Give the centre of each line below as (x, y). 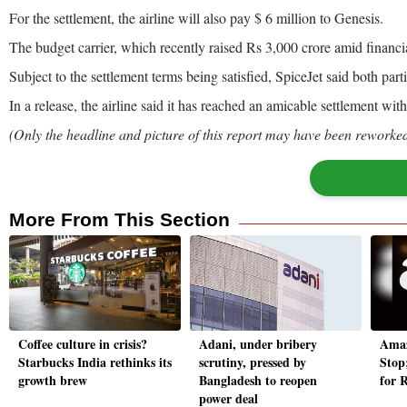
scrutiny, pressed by (253, 362)
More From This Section (119, 219)
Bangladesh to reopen (258, 381)
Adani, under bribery (258, 344)
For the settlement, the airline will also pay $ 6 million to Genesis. (196, 17)
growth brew (53, 381)
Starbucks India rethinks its (95, 362)
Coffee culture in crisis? (83, 344)
